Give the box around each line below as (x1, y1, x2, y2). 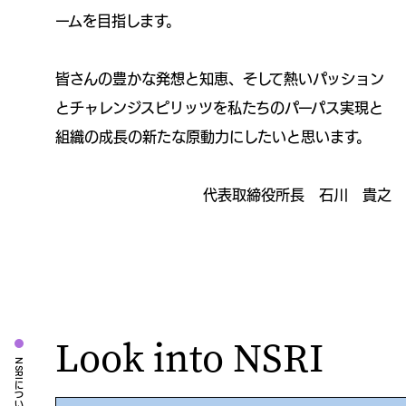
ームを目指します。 (55, 10, 180, 31)
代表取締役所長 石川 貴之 (203, 184, 391, 205)
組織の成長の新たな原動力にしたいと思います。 (55, 126, 371, 147)
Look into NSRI (55, 331, 324, 385)
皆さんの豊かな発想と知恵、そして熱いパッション (55, 68, 384, 89)
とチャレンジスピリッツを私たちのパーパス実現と (55, 97, 383, 118)
